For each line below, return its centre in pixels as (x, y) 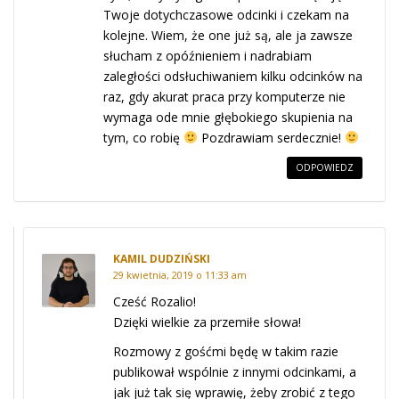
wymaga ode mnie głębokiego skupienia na (228, 117)
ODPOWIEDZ (325, 167)
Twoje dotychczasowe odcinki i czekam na (226, 15)
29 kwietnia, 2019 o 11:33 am (180, 275)
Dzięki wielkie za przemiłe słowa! (207, 322)
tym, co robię (143, 138)
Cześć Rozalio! (155, 301)
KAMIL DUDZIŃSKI (162, 259)
